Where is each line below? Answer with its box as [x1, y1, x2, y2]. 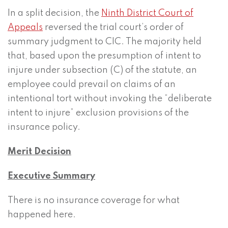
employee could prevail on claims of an [8, 80, 176, 90]
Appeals [8, 23, 43, 33]
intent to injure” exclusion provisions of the [8, 108, 189, 118]
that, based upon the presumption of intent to [8, 51, 201, 61]
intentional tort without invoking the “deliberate [8, 94, 212, 104]
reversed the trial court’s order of [43, 23, 184, 33]
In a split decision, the [8, 9, 101, 18]
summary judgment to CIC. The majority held [8, 37, 202, 47]
